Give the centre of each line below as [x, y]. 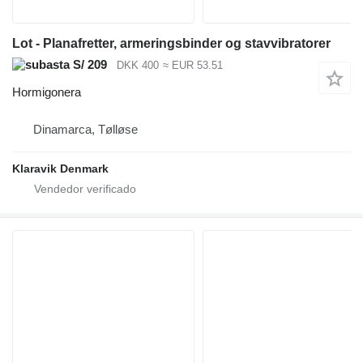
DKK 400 [138, 65]
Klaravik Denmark [60, 169]
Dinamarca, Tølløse [85, 130]
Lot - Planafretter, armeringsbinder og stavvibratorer [171, 43]
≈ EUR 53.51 [192, 65]
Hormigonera [47, 92]
